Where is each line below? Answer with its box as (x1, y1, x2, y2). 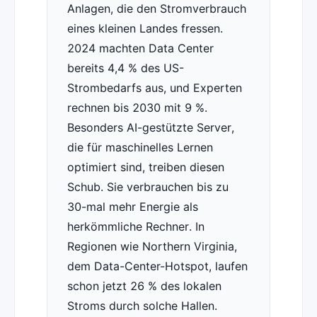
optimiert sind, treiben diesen (67, 160, 224, 175)
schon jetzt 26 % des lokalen (67, 279, 221, 294)
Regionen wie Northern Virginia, (67, 239, 237, 254)
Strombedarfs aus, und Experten (67, 81, 242, 96)
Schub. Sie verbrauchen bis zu (67, 180, 229, 195)
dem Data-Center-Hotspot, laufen (67, 259, 248, 274)
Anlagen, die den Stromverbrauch (67, 1, 246, 16)
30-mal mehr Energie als (67, 200, 198, 214)
